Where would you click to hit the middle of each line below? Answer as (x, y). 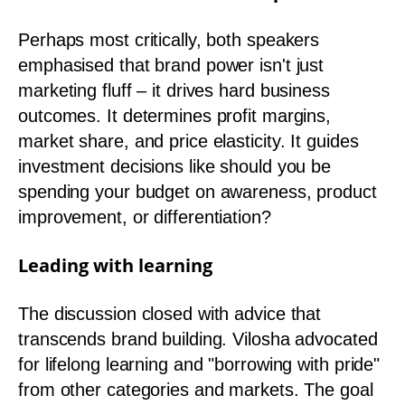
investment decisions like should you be (175, 166)
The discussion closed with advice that (170, 314)
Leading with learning (115, 265)
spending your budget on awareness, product (198, 192)
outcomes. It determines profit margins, (175, 116)
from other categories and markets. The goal (196, 390)
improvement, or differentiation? (145, 217)
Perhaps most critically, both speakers (169, 40)
